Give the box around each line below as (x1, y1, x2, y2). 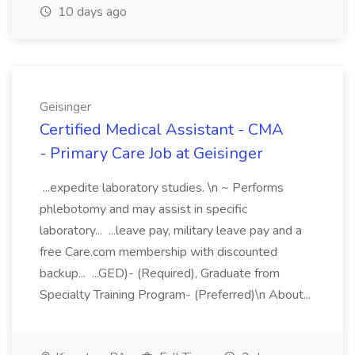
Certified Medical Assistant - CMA (40, 119, 284, 140)
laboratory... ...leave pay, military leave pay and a (40, 222, 302, 239)
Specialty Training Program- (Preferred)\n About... (40, 286, 314, 303)
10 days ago (55, 3, 127, 21)
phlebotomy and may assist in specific (40, 200, 247, 218)
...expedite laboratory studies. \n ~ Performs (40, 179, 284, 197)
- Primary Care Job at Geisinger (40, 143, 263, 164)
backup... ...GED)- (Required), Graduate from (40, 265, 280, 282)
